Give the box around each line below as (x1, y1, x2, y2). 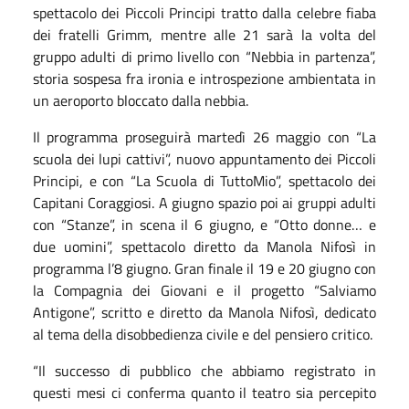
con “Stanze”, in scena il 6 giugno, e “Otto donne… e (33, 213, 376, 236)
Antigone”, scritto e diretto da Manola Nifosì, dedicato (33, 300, 376, 323)
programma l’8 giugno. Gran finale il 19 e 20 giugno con (33, 257, 376, 279)
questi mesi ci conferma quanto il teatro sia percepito (33, 381, 376, 404)
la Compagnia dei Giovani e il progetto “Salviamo (33, 278, 376, 301)
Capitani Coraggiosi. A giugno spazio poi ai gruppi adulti (33, 191, 376, 214)
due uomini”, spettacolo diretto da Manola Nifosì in (33, 235, 376, 257)
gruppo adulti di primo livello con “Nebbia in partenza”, (33, 45, 376, 68)
